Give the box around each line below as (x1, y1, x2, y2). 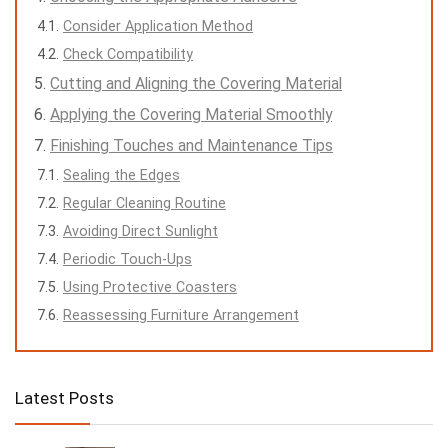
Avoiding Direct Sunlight (63, 222, 218, 239)
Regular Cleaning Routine (63, 194, 226, 211)
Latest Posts (15, 387, 114, 408)
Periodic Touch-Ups (63, 250, 192, 267)
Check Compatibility (63, 45, 193, 62)
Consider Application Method (63, 17, 253, 34)
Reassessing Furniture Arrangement (63, 306, 299, 323)
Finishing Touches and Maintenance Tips (50, 135, 333, 155)
